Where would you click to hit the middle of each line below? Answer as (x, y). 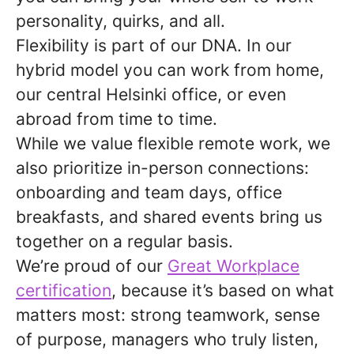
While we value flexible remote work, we (173, 143)
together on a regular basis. (124, 241)
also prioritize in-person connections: (162, 168)
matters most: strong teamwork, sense (168, 315)
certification (64, 290)
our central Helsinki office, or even (151, 94)
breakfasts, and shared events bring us (169, 217)
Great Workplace (233, 266)
